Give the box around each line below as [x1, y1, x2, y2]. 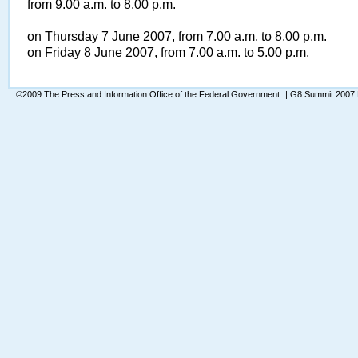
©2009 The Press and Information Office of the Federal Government [16, 89, 282, 99]
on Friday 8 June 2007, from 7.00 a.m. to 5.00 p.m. [27, 46, 309, 59]
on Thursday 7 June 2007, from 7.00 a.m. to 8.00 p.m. [27, 30, 327, 43]
